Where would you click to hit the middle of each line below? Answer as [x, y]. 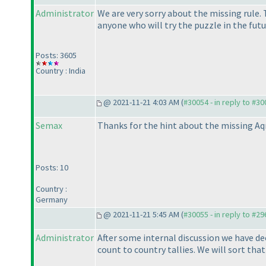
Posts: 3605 [56, 56]
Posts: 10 [52, 168]
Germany [52, 200]
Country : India [61, 71]
